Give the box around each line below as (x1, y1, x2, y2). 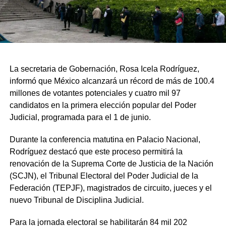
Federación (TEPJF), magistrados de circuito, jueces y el (9, 183, 212, 192)
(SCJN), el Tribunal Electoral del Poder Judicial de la (9, 171, 198, 180)
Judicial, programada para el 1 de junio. (9, 112, 151, 122)
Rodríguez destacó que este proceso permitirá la (9, 147, 183, 156)
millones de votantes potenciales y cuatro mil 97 (9, 88, 181, 97)
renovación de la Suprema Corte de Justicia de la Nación (9, 159, 213, 168)
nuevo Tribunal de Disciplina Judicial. (9, 195, 144, 204)
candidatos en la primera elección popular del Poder (9, 100, 196, 109)
